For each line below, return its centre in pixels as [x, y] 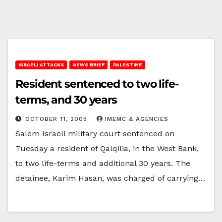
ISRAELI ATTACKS [41, 64]
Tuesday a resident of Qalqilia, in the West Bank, [107, 148]
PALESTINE [128, 64]
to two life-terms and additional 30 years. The [103, 163]
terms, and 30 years [66, 100]
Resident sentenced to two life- [97, 84]
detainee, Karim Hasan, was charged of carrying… [110, 178]
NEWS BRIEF [88, 64]
